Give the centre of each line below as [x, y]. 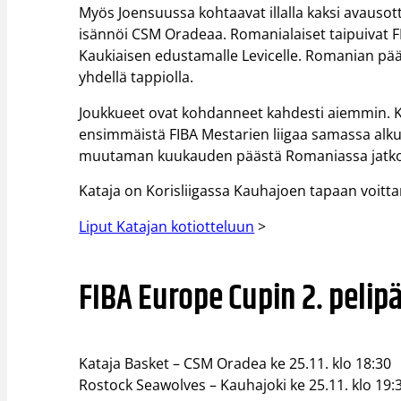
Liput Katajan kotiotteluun [167, 227]
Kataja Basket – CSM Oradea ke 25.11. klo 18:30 [235, 363]
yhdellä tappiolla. [137, 77]
